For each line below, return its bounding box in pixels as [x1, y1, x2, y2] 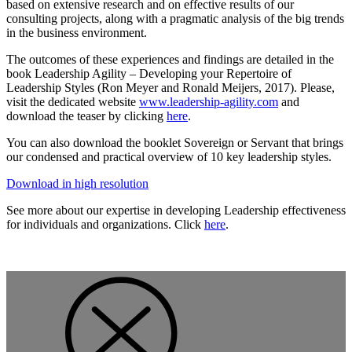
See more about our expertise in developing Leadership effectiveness [6, 203, 346, 217]
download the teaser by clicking [6, 108, 167, 123]
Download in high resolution [6, 176, 148, 190]
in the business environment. [6, 25, 147, 39]
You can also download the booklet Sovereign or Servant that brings [6, 135, 343, 149]
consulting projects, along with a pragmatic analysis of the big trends [6, 11, 344, 25]
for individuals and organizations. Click [6, 217, 204, 231]
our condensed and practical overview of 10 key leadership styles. [6, 149, 332, 163]
